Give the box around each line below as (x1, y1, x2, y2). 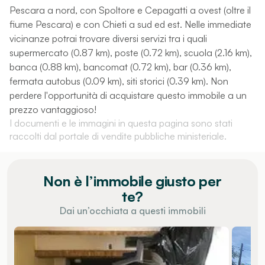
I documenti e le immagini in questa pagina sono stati (9, 117, 232, 129)
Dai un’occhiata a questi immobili (59, 204, 206, 216)
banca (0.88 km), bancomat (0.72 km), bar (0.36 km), (9, 60, 231, 73)
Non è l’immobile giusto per (43, 172, 222, 190)
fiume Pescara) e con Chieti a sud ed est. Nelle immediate (9, 18, 251, 30)
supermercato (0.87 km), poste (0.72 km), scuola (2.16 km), (9, 46, 252, 59)
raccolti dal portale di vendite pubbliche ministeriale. (9, 130, 227, 142)
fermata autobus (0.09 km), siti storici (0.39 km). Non (9, 75, 228, 87)
